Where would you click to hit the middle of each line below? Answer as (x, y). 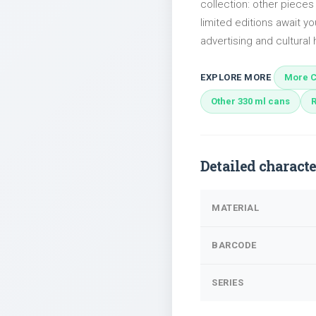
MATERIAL (235, 208)
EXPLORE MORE (236, 78)
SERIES (227, 283)
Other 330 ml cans (250, 102)
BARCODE (234, 245)
